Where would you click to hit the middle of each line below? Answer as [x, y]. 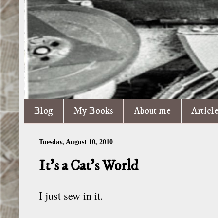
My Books [93, 111]
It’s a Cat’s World [89, 166]
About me [152, 111]
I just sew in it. [71, 195]
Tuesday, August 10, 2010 [76, 142]
